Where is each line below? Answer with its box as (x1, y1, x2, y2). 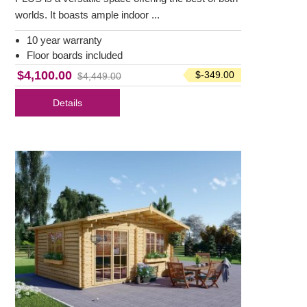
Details (53, 97, 82, 109)
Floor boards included (27, 49, 123, 62)
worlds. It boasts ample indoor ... (15, 9, 160, 21)
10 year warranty (27, 34, 102, 47)
